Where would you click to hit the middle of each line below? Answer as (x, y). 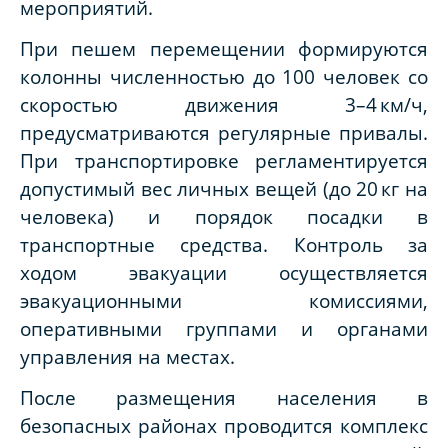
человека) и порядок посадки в (224, 216)
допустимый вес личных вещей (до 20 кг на (224, 188)
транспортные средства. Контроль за (224, 244)
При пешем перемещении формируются (224, 48)
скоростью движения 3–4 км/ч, (224, 104)
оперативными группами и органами (224, 328)
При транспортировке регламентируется (224, 160)
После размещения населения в (224, 398)
